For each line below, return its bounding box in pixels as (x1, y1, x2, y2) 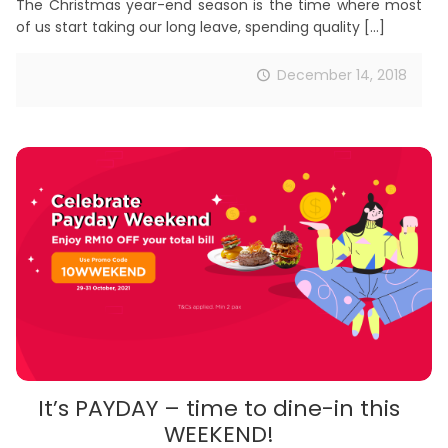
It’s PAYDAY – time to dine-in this (38, 393, 400, 425)
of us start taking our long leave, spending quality (16, 17, 360, 37)
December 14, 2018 (277, 65, 407, 85)
